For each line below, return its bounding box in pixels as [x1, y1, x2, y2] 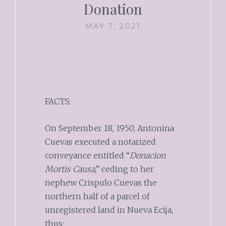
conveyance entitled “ [44, 150, 130, 160]
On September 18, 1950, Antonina [44, 123, 174, 133]
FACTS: [44, 96, 71, 107]
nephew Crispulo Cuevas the [44, 177, 157, 188]
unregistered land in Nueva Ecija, [44, 204, 173, 215]
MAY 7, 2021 [85, 22, 141, 31]
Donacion [129, 150, 165, 160]
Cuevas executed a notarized [44, 136, 156, 147]
